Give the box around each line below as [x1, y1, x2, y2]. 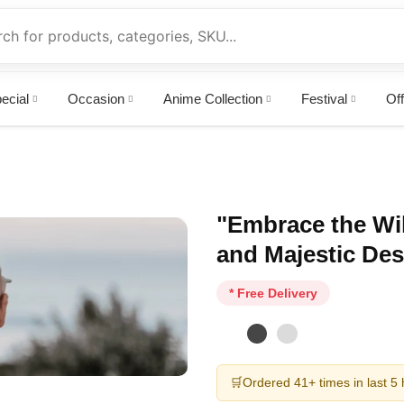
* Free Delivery [229, 286, 317, 300]
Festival [300, 91, 347, 106]
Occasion [67, 91, 124, 106]
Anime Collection [162, 91, 262, 106]
